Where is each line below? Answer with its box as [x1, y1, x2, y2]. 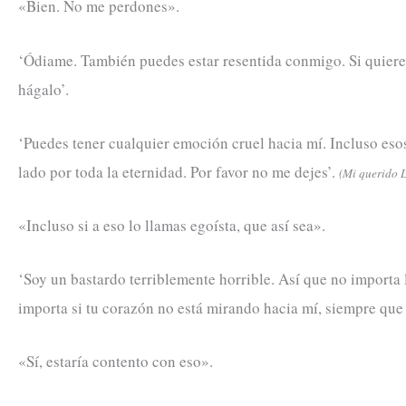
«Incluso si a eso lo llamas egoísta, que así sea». [18, 214, 325, 236]
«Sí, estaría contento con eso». [18, 351, 213, 372]
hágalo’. [18, 78, 69, 100]
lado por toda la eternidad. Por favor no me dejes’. [18, 160, 339, 182]
